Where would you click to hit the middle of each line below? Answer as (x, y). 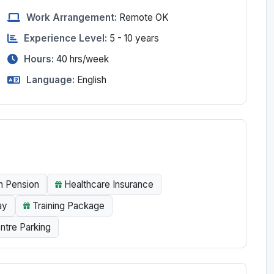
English (91, 80)
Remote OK (144, 17)
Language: (50, 80)
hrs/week (88, 59)
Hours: (39, 59)
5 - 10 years (134, 38)
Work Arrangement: (71, 17)
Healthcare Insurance (109, 184)
